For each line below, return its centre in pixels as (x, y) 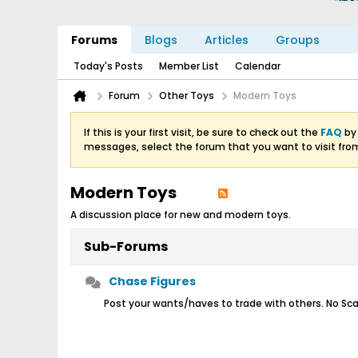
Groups (298, 40)
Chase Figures (152, 281)
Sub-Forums (126, 247)
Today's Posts (108, 66)
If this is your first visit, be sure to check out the (202, 132)
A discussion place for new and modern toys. (181, 215)
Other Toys (187, 95)
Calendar (258, 66)
